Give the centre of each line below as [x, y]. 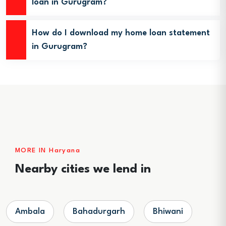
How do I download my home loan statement [121, 33]
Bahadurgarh [99, 212]
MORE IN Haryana [48, 151]
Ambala [30, 212]
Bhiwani [168, 212]
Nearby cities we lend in [83, 169]
